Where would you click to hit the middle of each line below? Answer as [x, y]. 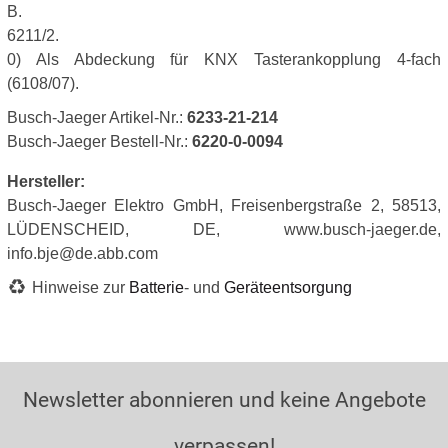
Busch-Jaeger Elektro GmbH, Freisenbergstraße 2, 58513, [224, 205]
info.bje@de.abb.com [82, 253]
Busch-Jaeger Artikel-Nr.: [97, 117]
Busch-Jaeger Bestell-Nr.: [99, 141]
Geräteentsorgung [288, 287]
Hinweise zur [80, 287]
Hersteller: [46, 181]
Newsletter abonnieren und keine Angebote [224, 400]
